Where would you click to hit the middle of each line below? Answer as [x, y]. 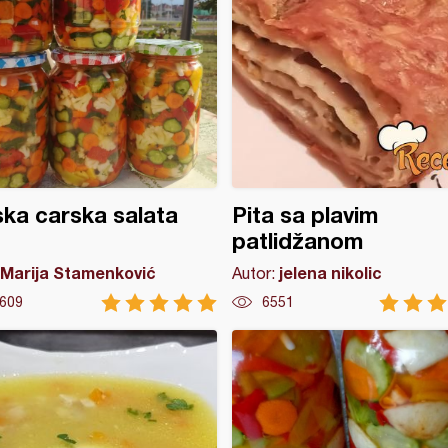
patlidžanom [297, 241]
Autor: [255, 273]
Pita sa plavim [304, 215]
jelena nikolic [330, 272]
